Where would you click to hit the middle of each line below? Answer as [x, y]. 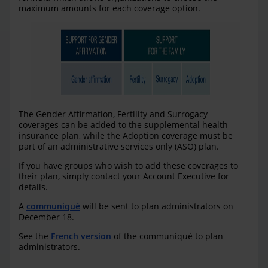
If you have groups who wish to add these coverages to [128, 166]
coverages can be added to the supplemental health [123, 125]
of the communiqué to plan [167, 236]
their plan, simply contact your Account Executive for [124, 176]
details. [33, 187]
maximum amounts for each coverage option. [109, 8]
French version [81, 236]
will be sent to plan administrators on [157, 206]
